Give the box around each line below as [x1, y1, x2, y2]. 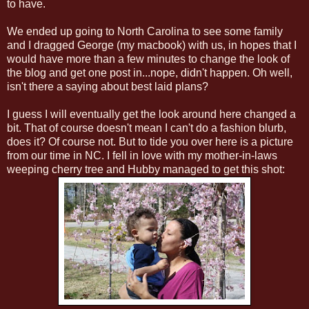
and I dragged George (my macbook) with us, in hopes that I [7, 39, 297, 51]
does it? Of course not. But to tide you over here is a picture [7, 135, 293, 148]
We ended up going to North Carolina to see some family [7, 25, 283, 37]
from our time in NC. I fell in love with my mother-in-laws [7, 149, 277, 161]
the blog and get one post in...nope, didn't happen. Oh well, [7, 66, 292, 79]
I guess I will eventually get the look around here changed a [7, 108, 296, 120]
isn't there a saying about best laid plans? [7, 80, 208, 92]
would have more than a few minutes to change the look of [7, 52, 290, 65]
